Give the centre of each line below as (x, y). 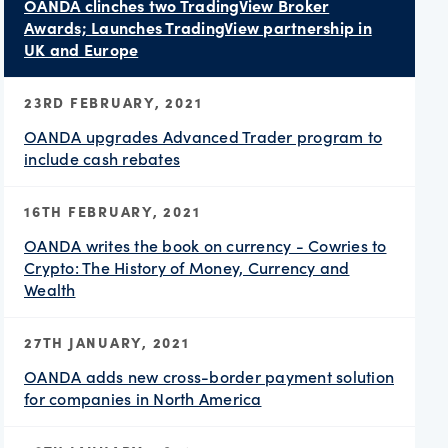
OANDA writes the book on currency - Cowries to (205, 245)
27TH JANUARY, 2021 (107, 341)
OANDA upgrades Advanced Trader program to (203, 136)
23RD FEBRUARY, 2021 (113, 101)
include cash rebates (102, 158)
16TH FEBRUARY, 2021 (112, 210)
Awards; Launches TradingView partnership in (198, 26)
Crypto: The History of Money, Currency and (187, 267)
